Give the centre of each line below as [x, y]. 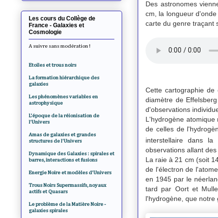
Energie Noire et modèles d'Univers [70, 172]
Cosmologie [45, 32]
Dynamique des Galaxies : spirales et [72, 153]
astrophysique [46, 103]
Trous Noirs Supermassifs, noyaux [67, 185]
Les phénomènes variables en [63, 96]
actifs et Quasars [48, 191]
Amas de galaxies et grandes [62, 134]
